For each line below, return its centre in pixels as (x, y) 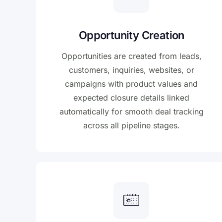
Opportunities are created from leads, (131, 56)
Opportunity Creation (131, 35)
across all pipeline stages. (131, 126)
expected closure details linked (132, 98)
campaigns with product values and (132, 84)
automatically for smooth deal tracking (131, 112)
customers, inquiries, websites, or (131, 70)
